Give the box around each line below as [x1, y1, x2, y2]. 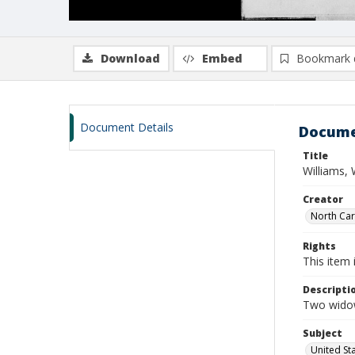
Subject [303, 326, 342, 340]
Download [101, 51, 160, 66]
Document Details [80, 120, 174, 135]
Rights [303, 239, 336, 253]
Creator [303, 193, 343, 206]
